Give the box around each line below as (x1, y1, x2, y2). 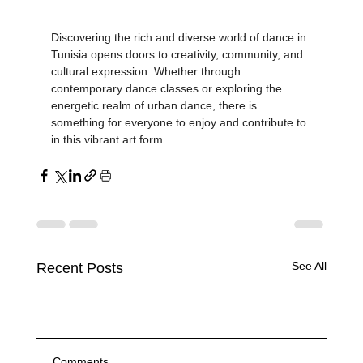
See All (292, 277, 327, 291)
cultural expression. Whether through (50, 83, 244, 96)
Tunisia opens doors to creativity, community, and (50, 66, 306, 79)
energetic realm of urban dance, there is (50, 117, 260, 130)
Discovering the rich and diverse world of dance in (50, 49, 310, 62)
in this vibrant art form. (50, 151, 166, 164)
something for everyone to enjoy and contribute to (50, 134, 310, 147)
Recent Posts (36, 278, 123, 295)
